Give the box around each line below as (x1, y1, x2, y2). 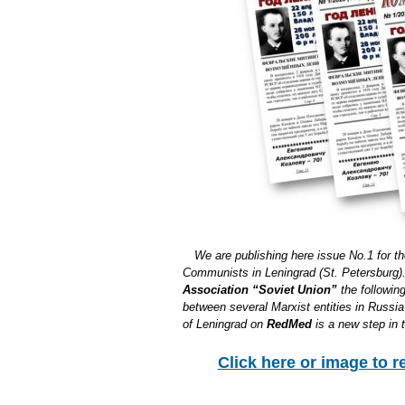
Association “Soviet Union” (183, 282, 337, 297)
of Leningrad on (183, 316, 267, 331)
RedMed (267, 316, 312, 331)
